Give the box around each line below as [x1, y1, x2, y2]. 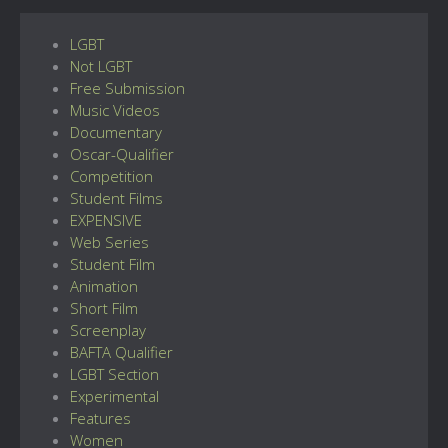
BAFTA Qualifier [70, 341, 173, 362]
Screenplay [70, 319, 146, 340]
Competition [70, 165, 153, 186]
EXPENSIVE [70, 209, 142, 230]
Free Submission [70, 77, 185, 98]
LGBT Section [70, 363, 159, 384]
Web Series [70, 231, 149, 252]
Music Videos [70, 99, 160, 120]
